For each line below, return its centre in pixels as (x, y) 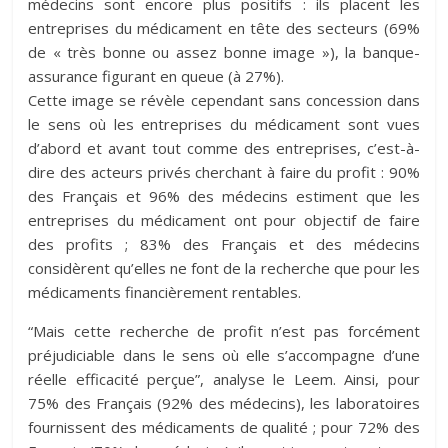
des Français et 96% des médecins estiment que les (224, 196)
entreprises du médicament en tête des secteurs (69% (224, 28)
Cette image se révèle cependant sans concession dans (224, 100)
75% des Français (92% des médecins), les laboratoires (224, 403)
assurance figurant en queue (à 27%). (156, 76)
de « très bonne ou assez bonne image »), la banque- (224, 52)
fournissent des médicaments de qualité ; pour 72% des (224, 427)
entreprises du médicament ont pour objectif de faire (224, 220)
